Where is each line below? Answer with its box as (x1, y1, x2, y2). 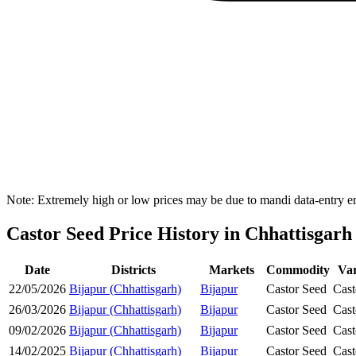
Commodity (266, 262, 330, 277)
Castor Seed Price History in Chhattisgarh (6, 223, 352, 245)
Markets (209, 262, 254, 277)
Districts (110, 262, 156, 277)
